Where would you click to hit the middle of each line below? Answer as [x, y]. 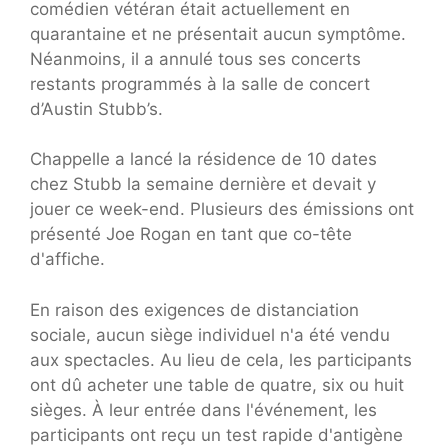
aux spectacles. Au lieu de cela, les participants [221, 359]
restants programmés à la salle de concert [200, 83]
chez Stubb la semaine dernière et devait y [203, 184]
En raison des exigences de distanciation [194, 309]
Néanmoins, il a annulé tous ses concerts [195, 58]
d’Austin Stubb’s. [96, 108]
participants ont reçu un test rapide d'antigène [216, 434]
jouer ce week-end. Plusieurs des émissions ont [222, 209]
